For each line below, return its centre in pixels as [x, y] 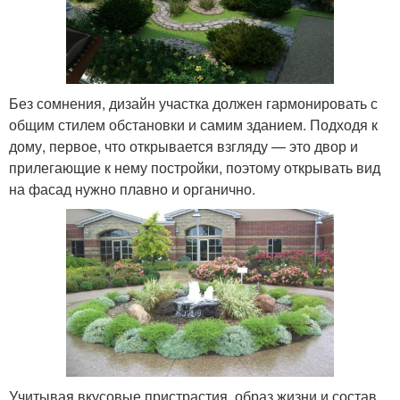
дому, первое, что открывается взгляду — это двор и [183, 146]
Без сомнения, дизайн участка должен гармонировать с [193, 103]
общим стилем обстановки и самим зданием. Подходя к [193, 124]
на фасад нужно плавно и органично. [132, 188]
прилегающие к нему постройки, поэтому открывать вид [195, 167]
